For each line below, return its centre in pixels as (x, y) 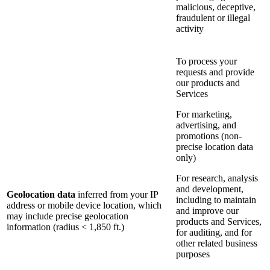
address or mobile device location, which (84, 206)
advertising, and (206, 125)
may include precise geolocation (67, 216)
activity (190, 29)
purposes (193, 254)
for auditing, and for (214, 233)
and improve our (207, 211)
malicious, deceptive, (216, 7)
